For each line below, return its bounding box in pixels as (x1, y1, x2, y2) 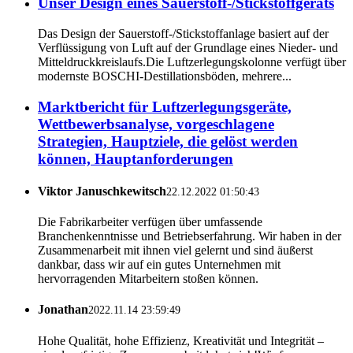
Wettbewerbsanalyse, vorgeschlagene (38, 115, 274, 132)
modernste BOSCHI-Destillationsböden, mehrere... (38, 69, 292, 83)
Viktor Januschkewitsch (38, 184, 166, 198)
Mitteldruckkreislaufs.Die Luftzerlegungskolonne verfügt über (38, 54, 346, 69)
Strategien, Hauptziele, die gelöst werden (38, 132, 298, 150)
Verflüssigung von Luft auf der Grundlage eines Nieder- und (38, 40, 338, 54)
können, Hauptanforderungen (38, 150, 233, 167)
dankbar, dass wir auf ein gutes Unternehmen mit (38, 258, 281, 272)
